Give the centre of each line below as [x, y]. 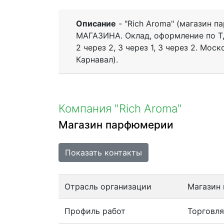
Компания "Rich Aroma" [120, 108]
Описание [96, 23]
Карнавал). [97, 59]
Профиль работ [95, 211]
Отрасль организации [108, 186]
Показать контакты [103, 152]
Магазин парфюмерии [116, 124]
